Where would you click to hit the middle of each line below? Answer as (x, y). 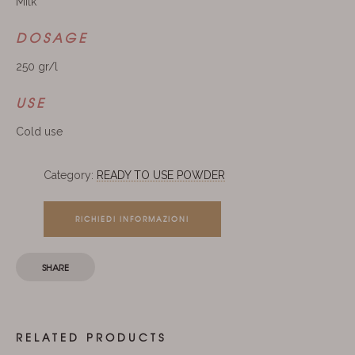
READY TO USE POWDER (161, 175)
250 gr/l (37, 67)
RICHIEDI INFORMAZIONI (132, 219)
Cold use (39, 132)
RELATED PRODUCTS (91, 337)
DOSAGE (52, 37)
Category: (70, 175)
